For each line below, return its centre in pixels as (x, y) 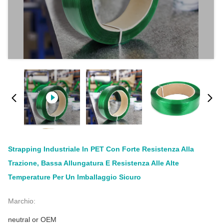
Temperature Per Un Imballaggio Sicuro (74, 177)
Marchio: (22, 201)
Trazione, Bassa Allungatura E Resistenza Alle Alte (93, 163)
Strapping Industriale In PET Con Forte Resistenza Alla (101, 149)
